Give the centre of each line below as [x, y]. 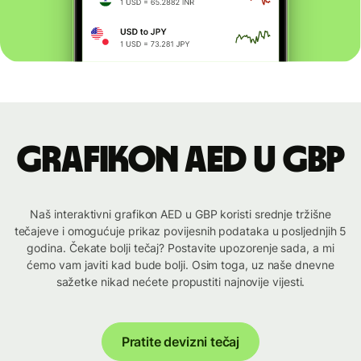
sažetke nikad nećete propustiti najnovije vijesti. [180, 282]
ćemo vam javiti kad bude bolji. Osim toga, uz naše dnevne [180, 265]
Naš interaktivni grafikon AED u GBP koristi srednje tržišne [180, 214]
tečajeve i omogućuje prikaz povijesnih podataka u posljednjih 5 [180, 231]
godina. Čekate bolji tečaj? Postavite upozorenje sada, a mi [180, 248]
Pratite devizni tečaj [180, 342]
